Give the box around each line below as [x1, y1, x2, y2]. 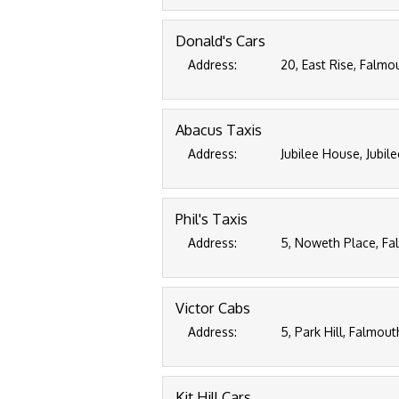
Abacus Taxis [175, 120, 262, 139]
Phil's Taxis [175, 209, 248, 228]
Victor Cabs [175, 298, 250, 317]
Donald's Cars [175, 31, 265, 50]
